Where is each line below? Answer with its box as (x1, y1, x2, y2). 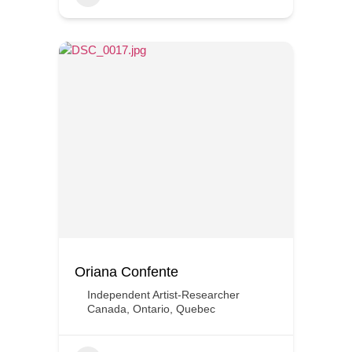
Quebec (176, 302, 215, 315)
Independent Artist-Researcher (87, 288, 240, 301)
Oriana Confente (75, 264, 178, 280)
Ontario (133, 302, 170, 315)
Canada (87, 302, 126, 315)
